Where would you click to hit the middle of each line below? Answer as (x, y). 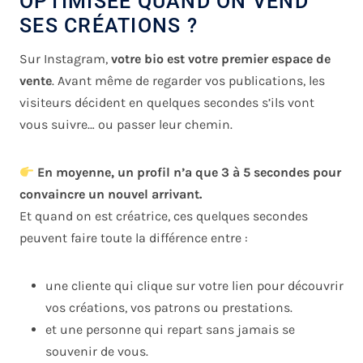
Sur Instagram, (65, 59)
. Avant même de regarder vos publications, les (188, 81)
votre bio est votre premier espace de (221, 59)
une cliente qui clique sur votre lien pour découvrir (194, 286)
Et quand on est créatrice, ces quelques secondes (164, 216)
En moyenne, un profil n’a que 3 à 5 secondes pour (190, 173)
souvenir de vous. (97, 352)
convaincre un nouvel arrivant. (111, 194)
